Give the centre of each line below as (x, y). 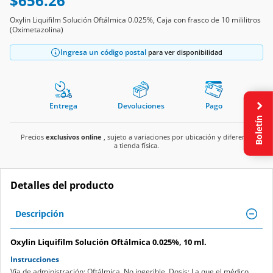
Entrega (64, 105)
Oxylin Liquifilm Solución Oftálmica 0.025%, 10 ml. (108, 242)
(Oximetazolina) (37, 29)
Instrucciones (35, 259)
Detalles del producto (62, 185)
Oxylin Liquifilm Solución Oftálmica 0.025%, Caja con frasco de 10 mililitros (135, 19)
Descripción (40, 213)
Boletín (258, 129)
